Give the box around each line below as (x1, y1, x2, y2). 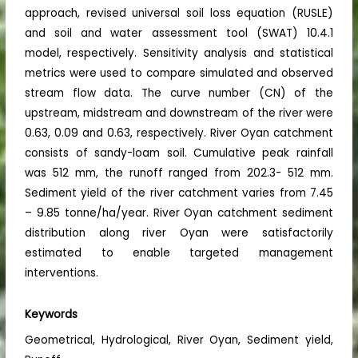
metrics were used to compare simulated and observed (25, 66, 333, 82)
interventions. (25, 265, 99, 281)
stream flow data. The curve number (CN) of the (25, 86, 333, 101)
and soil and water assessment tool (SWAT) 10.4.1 (25, 26, 333, 42)
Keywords (25, 307, 78, 323)
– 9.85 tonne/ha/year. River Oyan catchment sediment (25, 205, 333, 221)
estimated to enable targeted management (25, 245, 333, 261)
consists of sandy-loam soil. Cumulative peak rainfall (25, 145, 333, 161)
